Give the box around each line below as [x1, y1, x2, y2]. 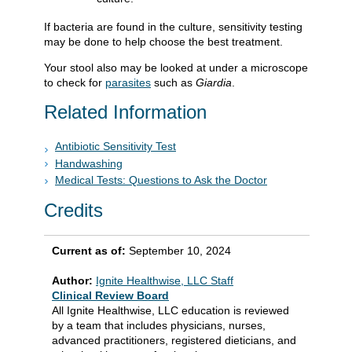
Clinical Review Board [52, 288, 169, 302]
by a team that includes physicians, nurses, [52, 318, 266, 332]
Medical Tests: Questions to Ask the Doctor [55, 174, 267, 187]
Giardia [196, 75, 232, 89]
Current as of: [52, 244, 129, 257]
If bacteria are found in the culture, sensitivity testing [44, 20, 302, 33]
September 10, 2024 [129, 244, 231, 257]
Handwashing [55, 156, 123, 170]
